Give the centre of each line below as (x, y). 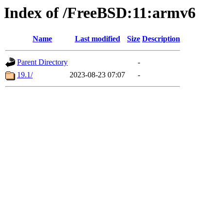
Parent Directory (42, 62)
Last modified (97, 39)
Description (161, 39)
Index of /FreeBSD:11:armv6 (100, 13)
